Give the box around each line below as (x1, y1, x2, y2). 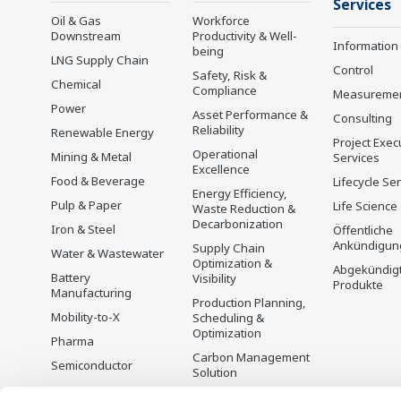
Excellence (192, 161, 250, 177)
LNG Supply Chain (51, 52, 149, 68)
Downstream (51, 28, 121, 44)
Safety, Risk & (192, 67, 267, 83)
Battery (51, 269, 90, 286)
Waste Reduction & (192, 200, 295, 217)
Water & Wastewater (51, 245, 164, 261)
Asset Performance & (192, 107, 308, 123)
